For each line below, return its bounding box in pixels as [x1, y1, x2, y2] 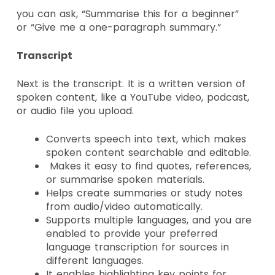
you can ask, [17, 6, 82, 21]
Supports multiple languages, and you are [46, 212, 252, 227]
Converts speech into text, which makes [46, 131, 246, 146]
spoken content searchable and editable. [46, 145, 251, 160]
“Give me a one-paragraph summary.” [31, 20, 225, 34]
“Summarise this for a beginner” [82, 6, 239, 21]
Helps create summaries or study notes [46, 185, 242, 200]
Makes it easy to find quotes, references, [46, 158, 251, 173]
